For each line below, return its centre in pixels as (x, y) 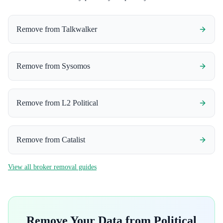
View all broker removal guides (52, 167)
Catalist (73, 140)
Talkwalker (79, 29)
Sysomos (76, 66)
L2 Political (80, 103)
